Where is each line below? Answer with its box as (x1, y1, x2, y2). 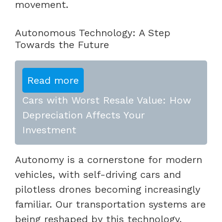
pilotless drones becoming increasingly (15, 183, 200, 195)
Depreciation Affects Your (22, 109, 145, 121)
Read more (27, 74, 79, 86)
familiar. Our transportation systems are (15, 198, 206, 210)
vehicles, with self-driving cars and (15, 168, 181, 180)
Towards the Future (15, 38, 109, 51)
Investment (22, 123, 76, 136)
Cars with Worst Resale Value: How (22, 94, 191, 106)
